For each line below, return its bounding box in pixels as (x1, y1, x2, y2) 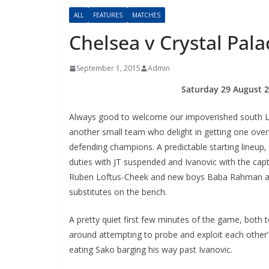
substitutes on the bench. (68, 186, 167, 198)
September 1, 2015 (76, 63, 141, 73)
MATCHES (131, 11, 160, 19)
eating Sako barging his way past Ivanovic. (68, 244, 232, 255)
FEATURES (92, 11, 122, 19)
